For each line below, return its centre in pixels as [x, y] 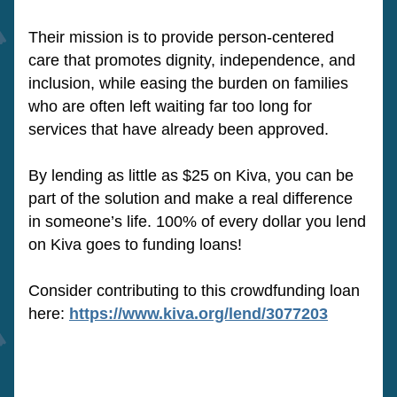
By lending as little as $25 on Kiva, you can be [191, 175]
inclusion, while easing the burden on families [188, 83]
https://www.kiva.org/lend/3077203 [198, 314]
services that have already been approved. [179, 129]
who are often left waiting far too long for [170, 106]
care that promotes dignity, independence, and [192, 60]
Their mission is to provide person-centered [181, 37]
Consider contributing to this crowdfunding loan [194, 291]
